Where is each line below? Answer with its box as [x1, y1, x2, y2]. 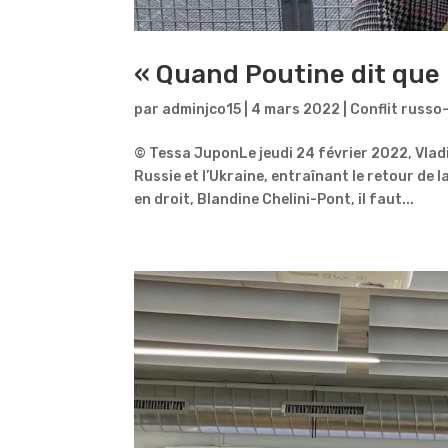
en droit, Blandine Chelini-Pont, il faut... [134, 190, 415, 208]
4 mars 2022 [251, 100, 341, 118]
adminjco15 [162, 100, 242, 118]
